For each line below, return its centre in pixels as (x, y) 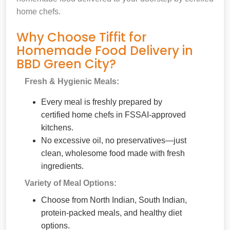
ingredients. (62, 166)
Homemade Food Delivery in (105, 50)
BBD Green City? (66, 64)
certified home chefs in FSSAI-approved (113, 114)
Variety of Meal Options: (71, 183)
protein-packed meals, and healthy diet (111, 213)
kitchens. (57, 127)
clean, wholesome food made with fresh (113, 153)
